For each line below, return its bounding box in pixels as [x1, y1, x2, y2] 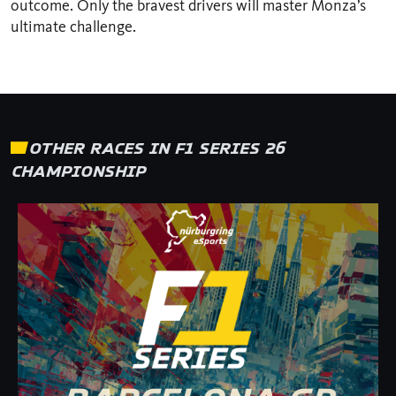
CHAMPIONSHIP [11, 160, 146, 180]
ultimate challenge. [11, 16, 136, 36]
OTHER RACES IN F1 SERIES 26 [28, 137, 285, 157]
